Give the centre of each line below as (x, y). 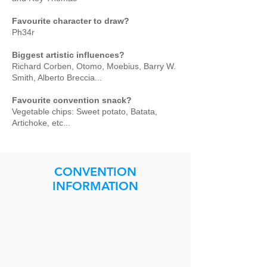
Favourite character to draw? (71, 21)
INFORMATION (95, 186)
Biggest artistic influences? (68, 55)
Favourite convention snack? (72, 100)
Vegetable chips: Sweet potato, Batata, (85, 111)
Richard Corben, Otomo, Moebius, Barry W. (94, 66)
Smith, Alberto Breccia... (57, 77)
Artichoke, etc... (41, 123)
